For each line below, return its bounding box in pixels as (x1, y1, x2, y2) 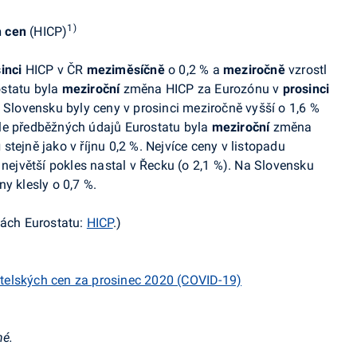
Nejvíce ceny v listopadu (146, 139, 285, 154)
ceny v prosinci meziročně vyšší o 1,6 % (93, 100, 320, 116)
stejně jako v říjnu (4, 139, 106, 154)
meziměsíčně (86, 62, 169, 77)
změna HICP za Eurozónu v (120, 81, 280, 96)
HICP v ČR (25, 62, 87, 77)
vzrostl (288, 62, 328, 77)
